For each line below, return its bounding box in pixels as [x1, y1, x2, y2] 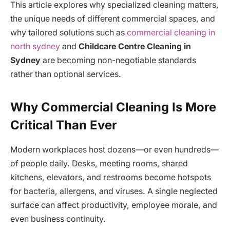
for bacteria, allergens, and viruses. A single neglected [10, 186, 218, 197]
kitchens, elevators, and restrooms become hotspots [10, 172, 211, 183]
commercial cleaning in [127, 28, 215, 38]
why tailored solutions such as [10, 28, 127, 38]
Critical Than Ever [10, 117, 117, 132]
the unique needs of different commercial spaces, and [10, 14, 215, 24]
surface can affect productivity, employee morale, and [10, 200, 217, 210]
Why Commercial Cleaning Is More [10, 99, 216, 114]
